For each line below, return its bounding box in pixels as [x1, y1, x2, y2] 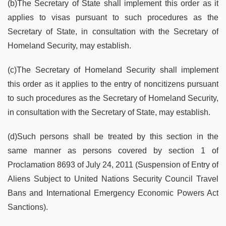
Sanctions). [8, 203, 48, 212]
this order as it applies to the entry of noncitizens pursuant [8, 80, 218, 89]
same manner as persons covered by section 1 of [8, 146, 218, 155]
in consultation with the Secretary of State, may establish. [8, 108, 210, 117]
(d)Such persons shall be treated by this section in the [8, 132, 218, 141]
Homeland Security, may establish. [8, 41, 131, 50]
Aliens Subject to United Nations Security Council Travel [8, 175, 218, 184]
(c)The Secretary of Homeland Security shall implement [8, 66, 218, 75]
